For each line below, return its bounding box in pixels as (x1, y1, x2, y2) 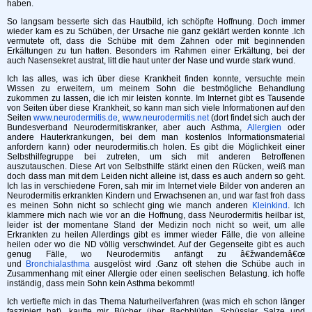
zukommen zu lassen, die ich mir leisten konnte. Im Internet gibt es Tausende (7, 93, 305, 103)
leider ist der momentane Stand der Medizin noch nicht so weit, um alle (7, 219, 305, 230)
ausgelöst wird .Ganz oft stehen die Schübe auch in (90, 258, 306, 269)
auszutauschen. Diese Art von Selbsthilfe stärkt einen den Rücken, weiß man (7, 161, 305, 171)
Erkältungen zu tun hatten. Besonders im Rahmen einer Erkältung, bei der (7, 45, 305, 56)
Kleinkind (252, 200, 288, 210)
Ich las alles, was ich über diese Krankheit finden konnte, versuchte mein (7, 73, 305, 84)
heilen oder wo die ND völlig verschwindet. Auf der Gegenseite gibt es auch (7, 239, 305, 249)
